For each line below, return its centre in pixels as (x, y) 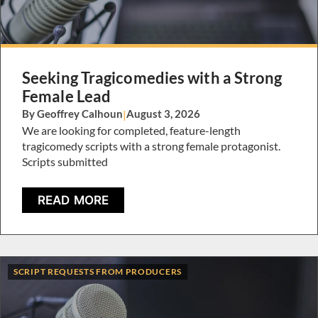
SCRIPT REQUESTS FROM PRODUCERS (98, 271)
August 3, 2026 (163, 114)
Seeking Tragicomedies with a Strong (152, 78)
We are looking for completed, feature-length (131, 131)
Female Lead (67, 97)
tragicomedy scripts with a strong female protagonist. (151, 146)
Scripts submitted (65, 162)
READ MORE (73, 200)
